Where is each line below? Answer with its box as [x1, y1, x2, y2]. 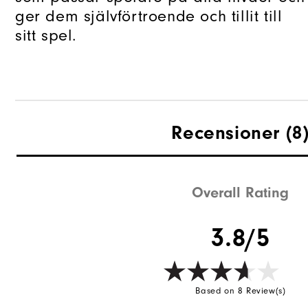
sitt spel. [15, 25, 77, 45]
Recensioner [171, 122, 280, 144]
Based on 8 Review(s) [195, 285, 286, 296]
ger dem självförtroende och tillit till [15, 6, 283, 26]
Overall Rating [192, 183, 289, 201]
